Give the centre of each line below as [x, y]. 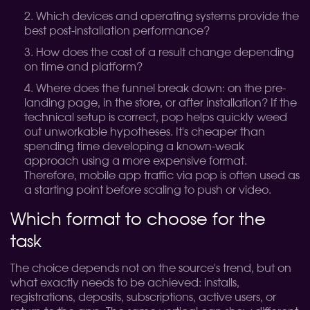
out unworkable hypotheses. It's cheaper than [145, 132]
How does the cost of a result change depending [165, 53]
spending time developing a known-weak [134, 147]
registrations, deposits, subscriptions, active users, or [143, 298]
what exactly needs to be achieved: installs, [125, 283]
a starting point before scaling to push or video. [148, 190]
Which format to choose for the [138, 220]
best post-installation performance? [117, 31]
